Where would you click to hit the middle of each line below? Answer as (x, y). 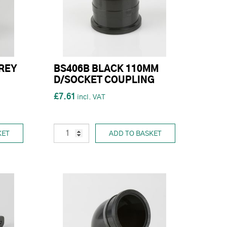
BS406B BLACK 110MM (106, 69)
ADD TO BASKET (135, 134)
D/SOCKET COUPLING (104, 80)
